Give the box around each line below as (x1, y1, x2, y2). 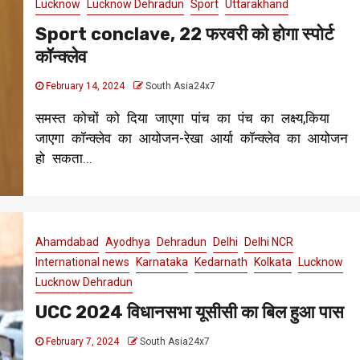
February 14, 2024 (43, 80, 127, 92)
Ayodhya (104, 235, 150, 249)
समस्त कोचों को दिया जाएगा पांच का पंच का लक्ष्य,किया (35, 109, 329, 126)
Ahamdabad (35, 235, 99, 249)
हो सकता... (35, 149, 92, 166)
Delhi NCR (243, 235, 293, 249)
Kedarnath (194, 256, 247, 269)
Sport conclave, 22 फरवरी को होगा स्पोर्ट (35, 22, 334, 45)
